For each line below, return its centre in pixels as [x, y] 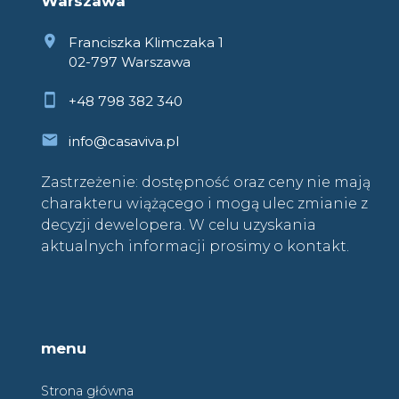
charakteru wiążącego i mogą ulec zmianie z [204, 204]
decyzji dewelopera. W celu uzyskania [179, 225]
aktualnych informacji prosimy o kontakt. [195, 247]
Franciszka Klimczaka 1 [146, 42]
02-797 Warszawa [129, 61]
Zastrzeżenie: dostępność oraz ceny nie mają [206, 183]
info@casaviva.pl [123, 142]
